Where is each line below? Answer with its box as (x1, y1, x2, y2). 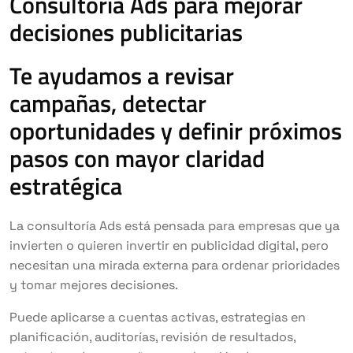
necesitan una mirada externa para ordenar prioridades (9, 257, 340, 273)
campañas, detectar (9, 85, 206, 121)
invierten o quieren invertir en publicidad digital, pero (9, 237, 329, 254)
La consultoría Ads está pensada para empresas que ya (9, 217, 340, 234)
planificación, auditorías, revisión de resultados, (9, 329, 295, 345)
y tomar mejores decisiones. (9, 277, 178, 293)
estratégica (9, 168, 122, 204)
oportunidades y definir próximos (9, 113, 342, 149)
